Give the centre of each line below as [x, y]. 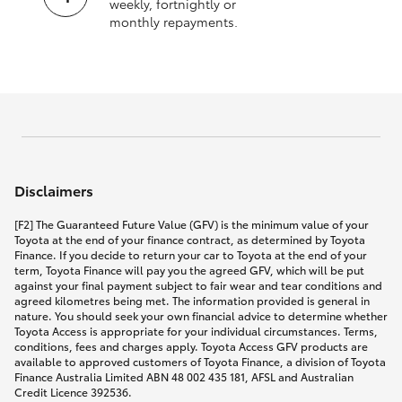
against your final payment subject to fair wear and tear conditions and [198, 284]
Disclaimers [54, 189]
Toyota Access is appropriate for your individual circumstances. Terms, [196, 330]
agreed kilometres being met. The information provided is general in [192, 300]
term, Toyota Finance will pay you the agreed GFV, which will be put [189, 269]
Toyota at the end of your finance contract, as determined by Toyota [190, 239]
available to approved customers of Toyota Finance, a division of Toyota [200, 361]
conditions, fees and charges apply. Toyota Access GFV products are [191, 345]
